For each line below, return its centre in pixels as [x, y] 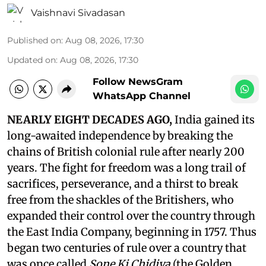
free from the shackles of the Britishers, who [121, 200]
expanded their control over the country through [131, 216]
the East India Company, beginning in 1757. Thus [132, 232]
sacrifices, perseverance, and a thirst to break [123, 184]
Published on [34, 40]
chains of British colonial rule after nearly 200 [126, 152]
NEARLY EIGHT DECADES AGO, [91, 120]
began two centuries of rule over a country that [127, 248]
